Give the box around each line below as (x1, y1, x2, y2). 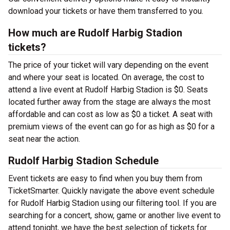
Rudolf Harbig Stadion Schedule (8, 155, 159, 167)
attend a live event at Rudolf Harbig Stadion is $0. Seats (8, 85, 208, 94)
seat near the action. (8, 134, 80, 144)
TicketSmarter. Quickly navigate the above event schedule (8, 186, 215, 196)
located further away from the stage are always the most (8, 97, 210, 107)
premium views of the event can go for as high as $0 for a (8, 122, 215, 131)
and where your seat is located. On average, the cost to (8, 72, 204, 82)
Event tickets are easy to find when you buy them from (8, 174, 202, 183)
